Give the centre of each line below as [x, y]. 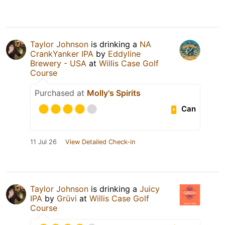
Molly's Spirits [114, 93]
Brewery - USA [58, 63]
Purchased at [61, 93]
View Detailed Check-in [100, 142]
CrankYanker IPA [62, 53]
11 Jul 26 [43, 142]
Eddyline [124, 53]
